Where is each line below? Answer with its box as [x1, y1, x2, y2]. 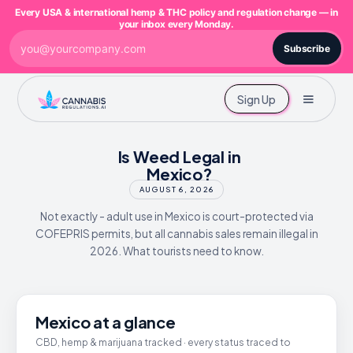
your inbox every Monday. [118, 18, 235, 30]
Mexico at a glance [35, 312, 176, 333]
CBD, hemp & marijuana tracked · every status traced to [35, 336, 291, 349]
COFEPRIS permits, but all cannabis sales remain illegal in [35, 227, 318, 241]
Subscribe [283, 43, 330, 54]
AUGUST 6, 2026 [139, 184, 214, 195]
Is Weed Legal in [117, 146, 241, 166]
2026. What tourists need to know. [89, 244, 264, 258]
